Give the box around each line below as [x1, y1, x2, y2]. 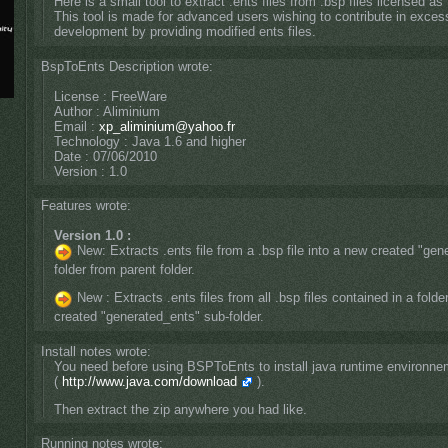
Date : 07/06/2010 [53, 148, 157, 164]
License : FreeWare [53, 88, 167, 104]
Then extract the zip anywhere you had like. [53, 401, 307, 417]
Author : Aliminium [53, 103, 160, 119]
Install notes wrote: [40, 343, 151, 359]
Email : [53, 118, 99, 134]
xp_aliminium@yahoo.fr [98, 118, 235, 134]
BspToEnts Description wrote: [40, 58, 213, 74]
